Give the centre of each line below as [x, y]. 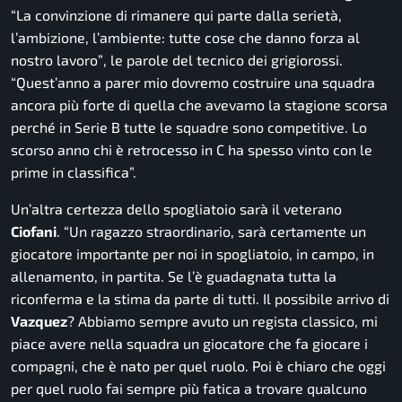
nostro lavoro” [57, 60]
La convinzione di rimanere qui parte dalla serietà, [179, 15]
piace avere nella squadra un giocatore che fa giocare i [189, 344]
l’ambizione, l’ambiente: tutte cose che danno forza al [185, 38]
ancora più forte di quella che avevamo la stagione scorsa [199, 105]
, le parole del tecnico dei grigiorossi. [223, 60]
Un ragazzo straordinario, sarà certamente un [218, 232]
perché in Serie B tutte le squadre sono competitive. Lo [189, 127]
